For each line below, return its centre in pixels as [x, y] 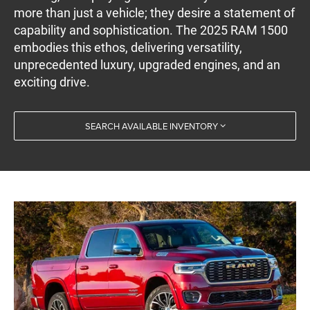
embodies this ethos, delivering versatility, [128, 48]
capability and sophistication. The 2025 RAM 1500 [151, 30]
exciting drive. [52, 82]
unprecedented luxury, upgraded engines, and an [147, 65]
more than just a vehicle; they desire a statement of [155, 13]
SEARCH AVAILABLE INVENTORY [151, 126]
